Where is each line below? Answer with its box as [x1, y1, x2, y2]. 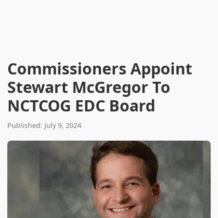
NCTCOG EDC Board [7, 95, 155, 116]
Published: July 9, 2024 [7, 121, 81, 130]
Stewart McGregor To [7, 76, 170, 97]
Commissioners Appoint [7, 58, 192, 79]
